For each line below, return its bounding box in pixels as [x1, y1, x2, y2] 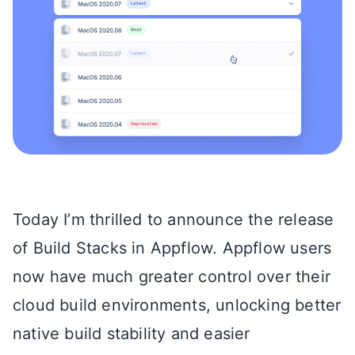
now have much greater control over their [13, 266, 331, 286]
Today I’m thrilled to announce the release [13, 209, 334, 229]
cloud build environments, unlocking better [13, 295, 342, 315]
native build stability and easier [13, 323, 250, 343]
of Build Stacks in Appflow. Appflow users [13, 238, 332, 258]
